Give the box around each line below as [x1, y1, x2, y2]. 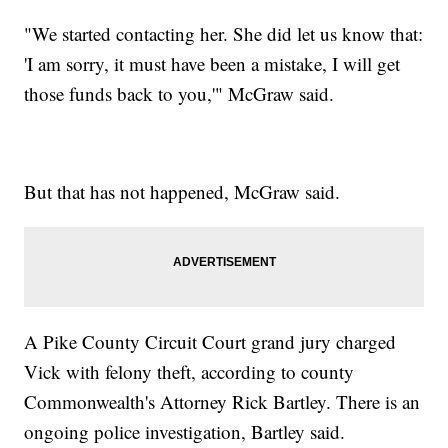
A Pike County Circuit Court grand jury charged [24, 328, 397, 354]
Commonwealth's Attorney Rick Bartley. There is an [24, 388, 421, 414]
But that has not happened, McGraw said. [24, 178, 341, 204]
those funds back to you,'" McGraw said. [24, 80, 335, 106]
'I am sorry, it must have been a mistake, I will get [24, 50, 401, 76]
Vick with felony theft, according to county [24, 358, 355, 384]
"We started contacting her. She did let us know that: [24, 20, 424, 46]
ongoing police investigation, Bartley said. [24, 418, 346, 444]
